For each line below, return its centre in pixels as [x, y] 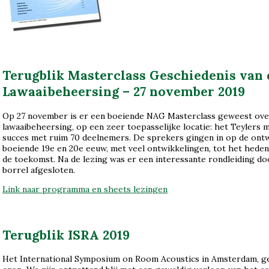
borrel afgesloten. [39, 170]
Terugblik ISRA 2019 [66, 235]
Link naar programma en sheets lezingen [85, 189]
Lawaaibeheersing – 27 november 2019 [124, 92]
